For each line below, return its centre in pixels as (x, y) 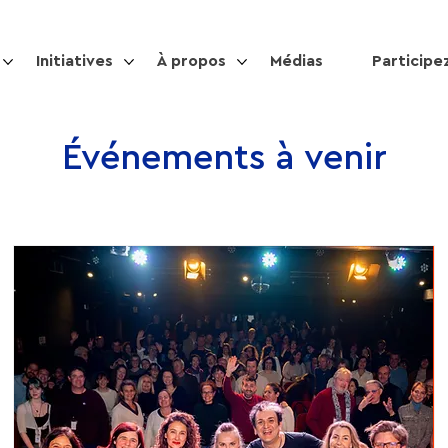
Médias (296, 61)
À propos (191, 61)
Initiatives (74, 61)
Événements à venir (224, 158)
